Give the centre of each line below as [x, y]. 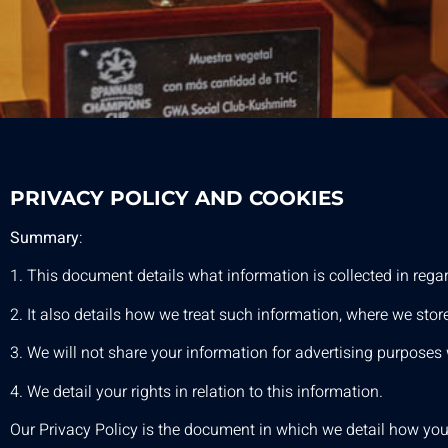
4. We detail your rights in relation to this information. [196, 391]
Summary [44, 238]
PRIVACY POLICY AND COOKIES [177, 198]
